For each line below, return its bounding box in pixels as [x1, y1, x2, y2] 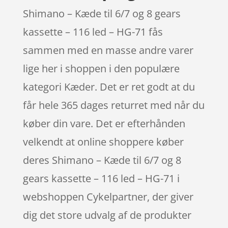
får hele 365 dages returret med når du [22, 98, 205, 112]
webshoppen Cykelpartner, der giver [22, 190, 193, 204]
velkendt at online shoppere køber [22, 135, 184, 149]
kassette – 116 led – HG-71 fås [22, 25, 163, 39]
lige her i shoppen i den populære [22, 62, 180, 75]
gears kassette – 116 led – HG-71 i [22, 172, 180, 185]
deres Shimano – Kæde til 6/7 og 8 [22, 153, 181, 167]
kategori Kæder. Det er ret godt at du [22, 80, 195, 94]
